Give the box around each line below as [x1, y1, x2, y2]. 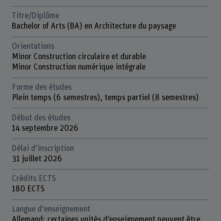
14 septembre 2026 [11, 124, 78, 132]
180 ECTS [11, 185, 45, 193]
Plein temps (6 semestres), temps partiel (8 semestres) [11, 93, 199, 102]
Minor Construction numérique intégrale [11, 63, 146, 71]
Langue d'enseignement [11, 205, 90, 214]
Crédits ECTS [11, 175, 56, 183]
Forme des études [11, 83, 72, 91]
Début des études [11, 113, 71, 122]
